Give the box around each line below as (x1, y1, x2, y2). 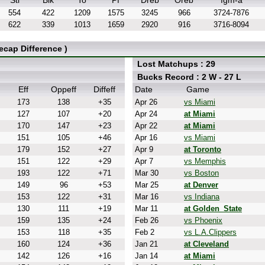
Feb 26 (132, 216, 159, 225)
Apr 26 (132, 98, 157, 106)
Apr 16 (132, 133, 157, 142)
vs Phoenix (184, 216, 222, 225)
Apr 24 (132, 109, 157, 118)
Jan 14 (132, 251, 158, 260)
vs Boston (184, 169, 219, 177)
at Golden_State (184, 204, 242, 213)
